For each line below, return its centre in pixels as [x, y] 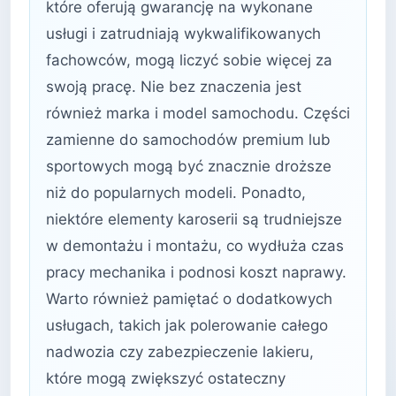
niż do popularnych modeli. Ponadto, [176, 193]
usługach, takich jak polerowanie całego [187, 325]
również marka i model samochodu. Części [198, 113]
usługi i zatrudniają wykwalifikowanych [183, 34]
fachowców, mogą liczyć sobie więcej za [189, 60]
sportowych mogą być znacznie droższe [189, 166]
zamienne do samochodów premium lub [188, 140]
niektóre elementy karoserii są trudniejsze [194, 219]
